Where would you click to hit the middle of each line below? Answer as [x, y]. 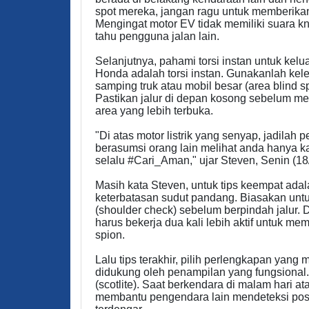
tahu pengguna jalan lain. [157, 36]
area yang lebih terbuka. [154, 110]
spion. [110, 235]
